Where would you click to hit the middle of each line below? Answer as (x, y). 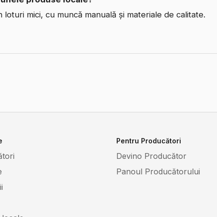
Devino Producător (151, 156)
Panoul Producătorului (158, 171)
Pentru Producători (149, 141)
